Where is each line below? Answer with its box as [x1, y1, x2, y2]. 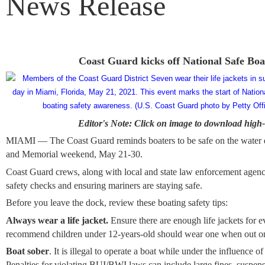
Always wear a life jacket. [6, 215, 108, 225]
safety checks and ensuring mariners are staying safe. [6, 180, 202, 190]
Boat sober [6, 245, 49, 256]
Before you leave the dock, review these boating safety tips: [6, 198, 228, 208]
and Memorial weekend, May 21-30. [6, 149, 145, 160]
